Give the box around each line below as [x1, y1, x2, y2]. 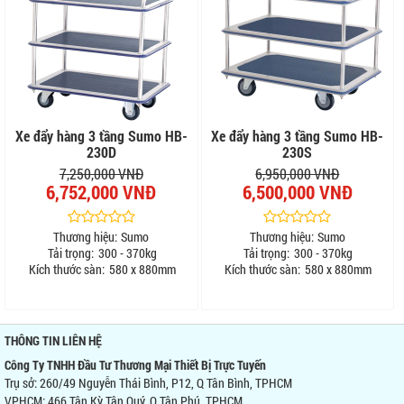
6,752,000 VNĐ [46, 179, 157, 205]
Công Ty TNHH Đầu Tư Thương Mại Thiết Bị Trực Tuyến [5, 356, 266, 374]
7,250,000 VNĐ [59, 163, 143, 183]
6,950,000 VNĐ [255, 163, 340, 183]
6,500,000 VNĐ [242, 179, 353, 205]
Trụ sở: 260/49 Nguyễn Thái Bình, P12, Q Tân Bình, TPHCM [5, 374, 292, 392]
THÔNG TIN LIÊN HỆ [5, 332, 102, 350]
